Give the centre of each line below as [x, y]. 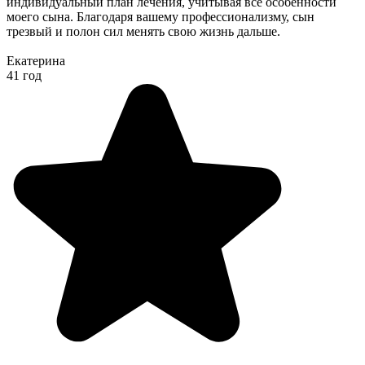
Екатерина [36, 60]
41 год [24, 75]
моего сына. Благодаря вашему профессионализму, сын [161, 16]
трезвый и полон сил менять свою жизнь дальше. [143, 31]
